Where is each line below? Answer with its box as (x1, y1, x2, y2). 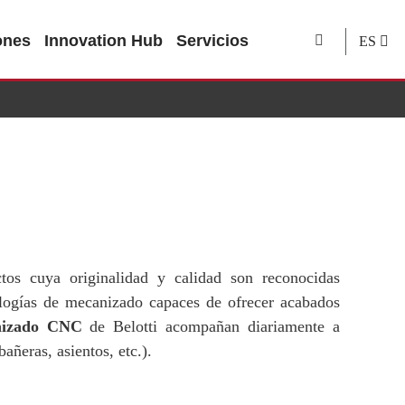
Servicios (176, 32, 249, 50)
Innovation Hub (44, 32, 163, 50)
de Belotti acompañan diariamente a (81, 317, 341, 335)
